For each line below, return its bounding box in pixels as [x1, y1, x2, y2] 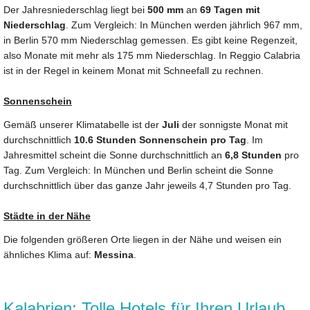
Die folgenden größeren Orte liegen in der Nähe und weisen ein [3, 233, 282, 245]
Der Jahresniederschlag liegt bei [3, 3, 147, 15]
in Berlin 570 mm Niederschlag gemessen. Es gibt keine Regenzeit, [3, 34, 298, 46]
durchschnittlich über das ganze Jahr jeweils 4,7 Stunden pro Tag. [3, 179, 291, 191]
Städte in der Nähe [3, 210, 91, 221]
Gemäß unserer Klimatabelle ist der [3, 118, 162, 130]
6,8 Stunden [225, 149, 282, 161]
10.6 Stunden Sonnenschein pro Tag [74, 134, 246, 145]
